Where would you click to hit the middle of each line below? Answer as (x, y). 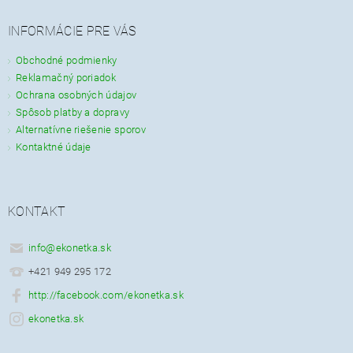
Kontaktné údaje (54, 147)
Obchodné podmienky (67, 60)
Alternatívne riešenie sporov (81, 129)
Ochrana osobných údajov (76, 95)
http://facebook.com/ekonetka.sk (106, 295)
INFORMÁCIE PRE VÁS (72, 31)
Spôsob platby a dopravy (73, 112)
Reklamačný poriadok (66, 77)
